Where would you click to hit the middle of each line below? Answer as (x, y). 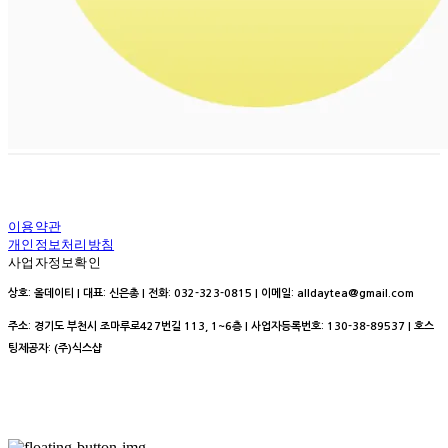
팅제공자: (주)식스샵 (55, 348)
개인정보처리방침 (61, 244)
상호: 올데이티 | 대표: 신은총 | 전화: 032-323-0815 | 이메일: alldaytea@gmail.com (211, 293)
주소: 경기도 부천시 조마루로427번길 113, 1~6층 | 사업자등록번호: (167, 326)
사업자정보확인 (54, 262)
